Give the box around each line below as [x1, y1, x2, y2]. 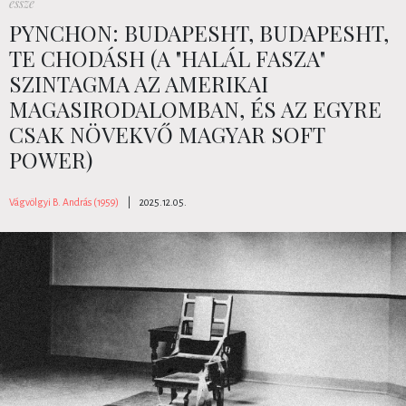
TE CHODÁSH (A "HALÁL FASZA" [9, 43, 325, 72]
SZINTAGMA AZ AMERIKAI [9, 68, 268, 98]
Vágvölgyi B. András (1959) [9, 196, 119, 208]
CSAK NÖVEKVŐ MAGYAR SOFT [9, 119, 324, 149]
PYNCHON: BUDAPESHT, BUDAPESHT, [9, 17, 389, 47]
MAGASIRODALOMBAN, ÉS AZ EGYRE [9, 93, 382, 123]
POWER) [9, 144, 92, 174]
